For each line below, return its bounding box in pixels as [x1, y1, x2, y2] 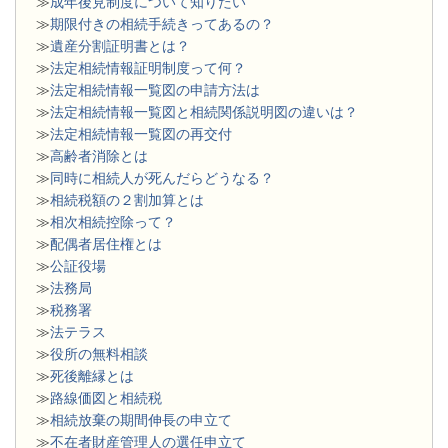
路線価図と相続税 [50, 390, 162, 407]
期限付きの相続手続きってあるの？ [50, 16, 274, 33]
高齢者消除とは [50, 148, 148, 165]
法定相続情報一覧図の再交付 [50, 126, 232, 143]
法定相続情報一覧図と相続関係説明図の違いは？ [50, 104, 358, 121]
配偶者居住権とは [50, 236, 162, 253]
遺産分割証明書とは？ [50, 38, 190, 55]
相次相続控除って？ [50, 214, 176, 231]
